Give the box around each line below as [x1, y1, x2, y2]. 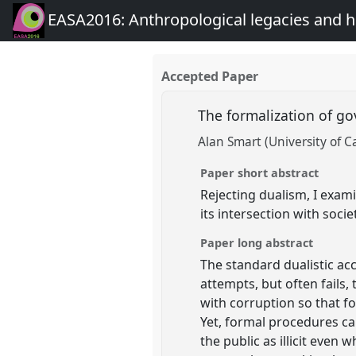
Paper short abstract [200, 164, 319, 180]
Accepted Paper [161, 68, 259, 86]
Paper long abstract [200, 234, 314, 250]
